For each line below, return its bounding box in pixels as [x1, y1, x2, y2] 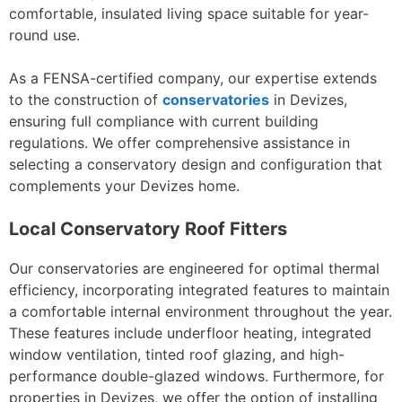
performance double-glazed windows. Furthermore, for [9, 367, 384, 385]
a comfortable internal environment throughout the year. [9, 302, 392, 320]
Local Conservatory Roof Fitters [9, 218, 287, 240]
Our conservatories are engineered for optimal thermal [9, 259, 380, 277]
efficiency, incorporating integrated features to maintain [9, 281, 389, 299]
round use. [9, 26, 80, 44]
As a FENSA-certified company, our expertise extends [9, 69, 377, 87]
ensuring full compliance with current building [9, 112, 319, 130]
